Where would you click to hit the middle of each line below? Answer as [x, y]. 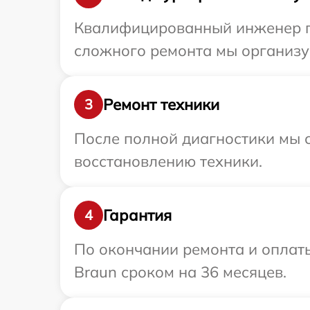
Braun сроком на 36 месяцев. [180, 272]
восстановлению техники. [168, 161]
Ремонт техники [161, 104]
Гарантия [137, 215]
